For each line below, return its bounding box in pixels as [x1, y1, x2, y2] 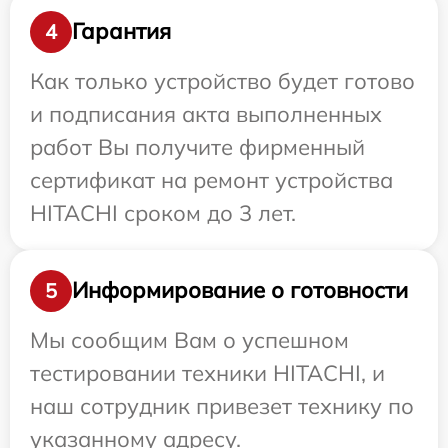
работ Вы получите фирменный [30, 132, 365, 161]
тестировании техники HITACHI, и [30, 358, 385, 387]
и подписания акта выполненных [30, 99, 382, 128]
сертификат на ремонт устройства [30, 165, 393, 194]
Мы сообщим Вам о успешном [30, 325, 349, 354]
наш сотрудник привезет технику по [30, 391, 414, 420]
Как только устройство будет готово [30, 66, 415, 95]
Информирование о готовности [72, 276, 408, 305]
